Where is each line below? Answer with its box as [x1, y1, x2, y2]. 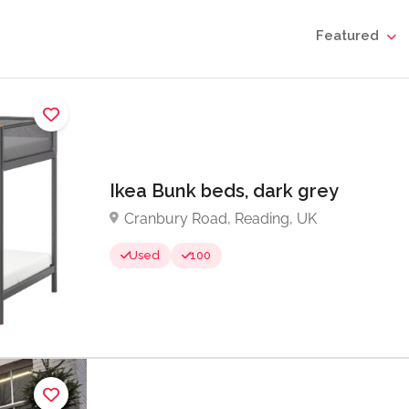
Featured [316, 27, 379, 44]
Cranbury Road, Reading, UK [124, 209, 317, 227]
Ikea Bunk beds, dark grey [110, 179, 342, 202]
